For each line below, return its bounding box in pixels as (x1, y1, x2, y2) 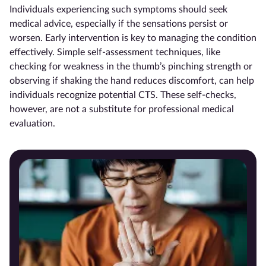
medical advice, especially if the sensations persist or (9, 18, 228, 28)
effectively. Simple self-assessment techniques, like (9, 47, 220, 57)
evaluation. (9, 118, 55, 128)
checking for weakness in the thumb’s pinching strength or (9, 61, 252, 71)
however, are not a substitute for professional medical (9, 104, 234, 114)
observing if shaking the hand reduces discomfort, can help (9, 75, 254, 85)
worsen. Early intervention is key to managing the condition (9, 33, 256, 43)
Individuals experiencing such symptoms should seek (9, 4, 227, 14)
